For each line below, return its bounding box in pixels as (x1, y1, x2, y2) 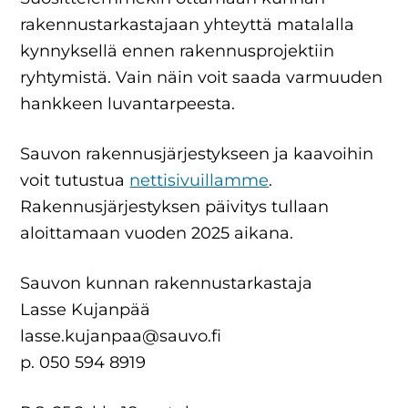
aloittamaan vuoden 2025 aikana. (20, 223, 294, 243)
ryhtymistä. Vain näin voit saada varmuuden (20, 67, 383, 87)
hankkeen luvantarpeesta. (20, 94, 236, 114)
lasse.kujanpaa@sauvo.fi (20, 326, 222, 346)
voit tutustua (20, 170, 130, 190)
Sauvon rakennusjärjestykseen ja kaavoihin (20, 144, 374, 164)
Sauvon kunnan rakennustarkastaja (20, 273, 313, 293)
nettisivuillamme (129, 170, 270, 190)
